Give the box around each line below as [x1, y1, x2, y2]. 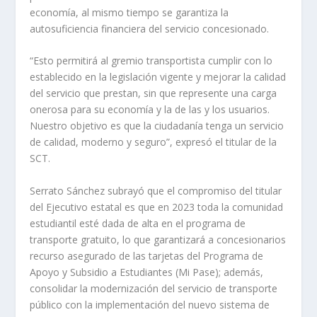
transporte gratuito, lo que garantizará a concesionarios [30, 232, 287, 246]
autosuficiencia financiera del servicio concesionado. [30, 21, 270, 35]
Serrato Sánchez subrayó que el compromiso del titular [30, 183, 282, 197]
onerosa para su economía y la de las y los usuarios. [30, 103, 270, 117]
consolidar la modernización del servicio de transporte [30, 281, 278, 295]
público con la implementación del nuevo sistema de [30, 297, 270, 311]
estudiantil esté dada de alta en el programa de [30, 216, 246, 230]
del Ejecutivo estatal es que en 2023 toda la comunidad [30, 200, 284, 214]
